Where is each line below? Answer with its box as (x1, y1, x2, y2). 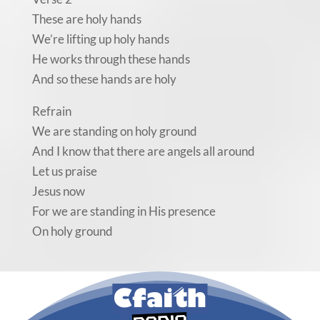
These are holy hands (31, 11, 141, 27)
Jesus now (31, 184, 85, 199)
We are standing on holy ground (31, 124, 197, 139)
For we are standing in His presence (31, 204, 216, 219)
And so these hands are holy (31, 71, 176, 87)
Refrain (31, 104, 71, 119)
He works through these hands (31, 51, 190, 67)
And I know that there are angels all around (31, 144, 255, 159)
